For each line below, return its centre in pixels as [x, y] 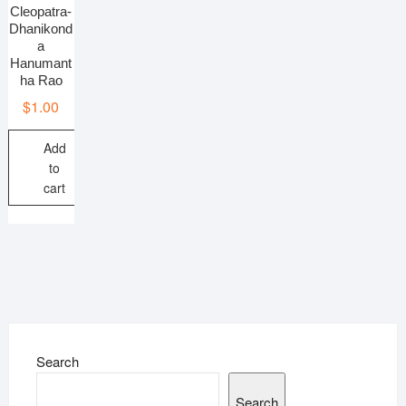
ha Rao [41, 80]
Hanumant [41, 63]
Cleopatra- [41, 11]
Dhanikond [41, 28]
